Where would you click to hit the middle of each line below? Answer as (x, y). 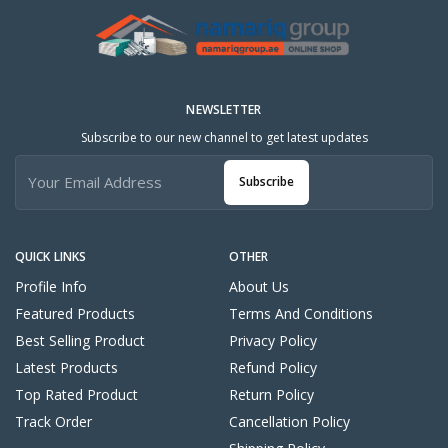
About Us (259, 286)
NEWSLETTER (224, 109)
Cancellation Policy (289, 421)
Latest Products (66, 367)
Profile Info (51, 286)
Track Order (53, 421)
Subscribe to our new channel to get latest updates (224, 137)
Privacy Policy (273, 340)
